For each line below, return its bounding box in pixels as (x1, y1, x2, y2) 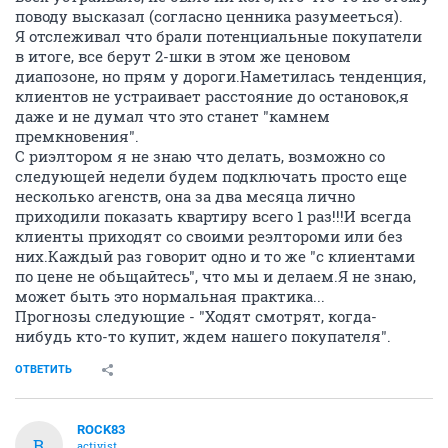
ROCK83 (77, 422, 125, 437)
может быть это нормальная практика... (15, 286, 325, 306)
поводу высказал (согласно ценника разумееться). (15, 6, 403, 26)
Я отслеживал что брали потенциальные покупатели (15, 26, 422, 46)
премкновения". (15, 126, 139, 146)
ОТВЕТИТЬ (15, 363, 72, 376)
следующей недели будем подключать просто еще (15, 166, 407, 186)
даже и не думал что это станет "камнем (15, 106, 330, 126)
